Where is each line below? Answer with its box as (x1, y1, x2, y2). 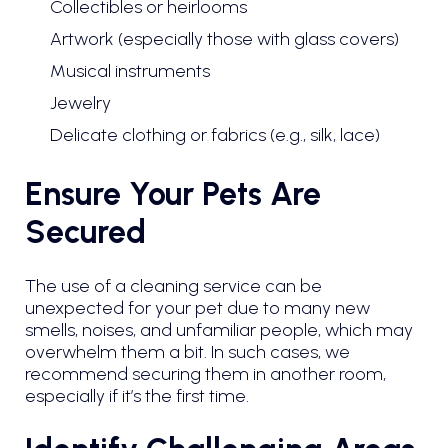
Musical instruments (50, 59, 210, 82)
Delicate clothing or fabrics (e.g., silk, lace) (50, 123, 380, 146)
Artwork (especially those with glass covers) (50, 27, 399, 50)
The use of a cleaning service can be (25, 274, 322, 297)
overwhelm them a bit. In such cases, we (25, 340, 350, 363)
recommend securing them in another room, (25, 362, 386, 385)
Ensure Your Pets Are (25, 174, 321, 213)
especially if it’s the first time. (25, 384, 249, 407)
